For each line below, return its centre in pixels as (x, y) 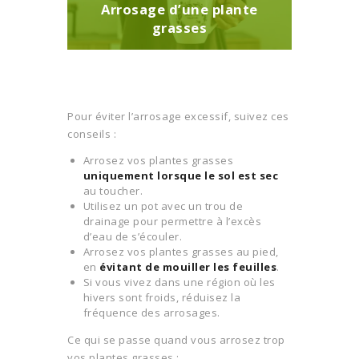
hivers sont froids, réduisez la (161, 298)
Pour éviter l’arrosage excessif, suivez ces (178, 117)
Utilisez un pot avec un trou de (163, 206)
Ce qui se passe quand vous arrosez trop (176, 340)
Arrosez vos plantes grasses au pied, (181, 252)
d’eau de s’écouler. (132, 237)
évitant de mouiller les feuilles (188, 267)
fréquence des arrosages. (151, 313)
